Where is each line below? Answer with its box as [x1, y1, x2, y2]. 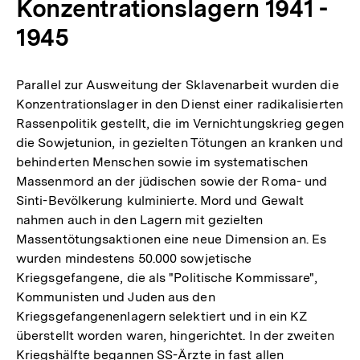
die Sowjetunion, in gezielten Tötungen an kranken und [16, 134, 343, 150]
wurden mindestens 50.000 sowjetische [16, 250, 252, 266]
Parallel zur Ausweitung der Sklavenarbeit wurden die [16, 76, 339, 92]
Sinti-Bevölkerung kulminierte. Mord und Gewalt [16, 192, 305, 208]
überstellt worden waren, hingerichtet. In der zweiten [16, 327, 334, 343]
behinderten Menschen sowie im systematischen [16, 153, 308, 170]
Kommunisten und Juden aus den [16, 288, 215, 305]
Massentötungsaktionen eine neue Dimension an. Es [16, 231, 327, 247]
